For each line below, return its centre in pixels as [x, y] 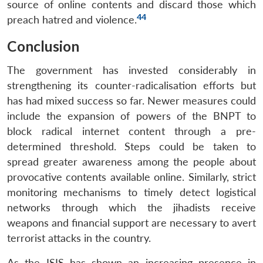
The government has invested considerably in [131, 70]
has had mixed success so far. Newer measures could [131, 100]
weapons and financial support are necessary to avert [131, 222]
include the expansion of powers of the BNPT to [131, 116]
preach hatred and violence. [72, 19]
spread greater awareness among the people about [131, 161]
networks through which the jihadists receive [131, 207]
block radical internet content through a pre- [131, 131]
